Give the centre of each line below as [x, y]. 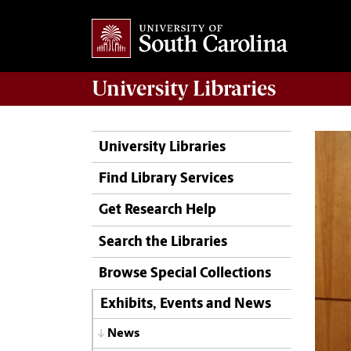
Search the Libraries [163, 242]
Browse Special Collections [185, 274]
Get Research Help [157, 211]
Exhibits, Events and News [185, 304]
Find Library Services [166, 179]
